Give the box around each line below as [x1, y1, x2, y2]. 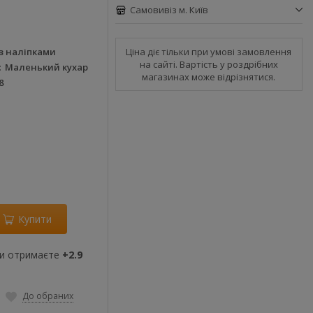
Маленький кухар [5, 61, 88, 74]
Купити [18, 212, 52, 226]
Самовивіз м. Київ [129, 3, 208, 16]
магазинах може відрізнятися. [142, 71, 276, 83]
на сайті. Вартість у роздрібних [139, 58, 278, 71]
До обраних [22, 290, 73, 302]
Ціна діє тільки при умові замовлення [126, 45, 292, 58]
